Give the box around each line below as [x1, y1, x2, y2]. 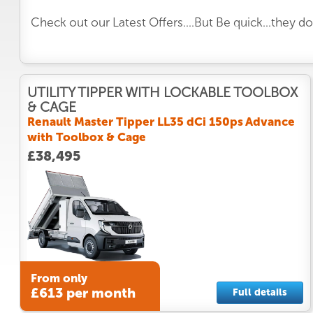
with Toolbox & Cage [27, 129, 146, 144]
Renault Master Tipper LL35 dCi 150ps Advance [27, 114, 295, 129]
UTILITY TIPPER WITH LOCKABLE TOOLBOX [27, 84, 298, 101]
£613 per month [30, 285, 136, 302]
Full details [232, 286, 287, 298]
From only [30, 271, 87, 286]
